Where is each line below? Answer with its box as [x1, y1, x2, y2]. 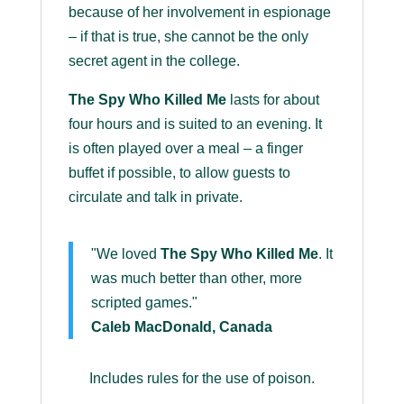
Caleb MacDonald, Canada [90, 319, 272, 335]
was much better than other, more [90, 271, 302, 287]
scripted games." [90, 295, 197, 311]
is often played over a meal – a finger [68, 141, 303, 157]
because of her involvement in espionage [68, 5, 331, 21]
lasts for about [225, 92, 319, 108]
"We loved [90, 246, 161, 262]
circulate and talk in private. [68, 189, 243, 206]
